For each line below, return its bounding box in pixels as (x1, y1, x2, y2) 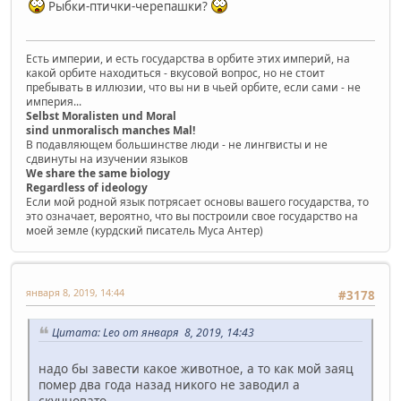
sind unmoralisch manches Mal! (26, 123, 195, 139)
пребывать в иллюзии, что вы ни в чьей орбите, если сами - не (26, 80, 361, 96)
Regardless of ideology (26, 180, 148, 196)
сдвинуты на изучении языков (26, 151, 188, 167)
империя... (26, 94, 81, 110)
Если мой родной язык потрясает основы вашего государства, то (26, 194, 369, 210)
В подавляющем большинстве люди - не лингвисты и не (26, 137, 328, 153)
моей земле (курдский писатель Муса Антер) (26, 223, 263, 239)
